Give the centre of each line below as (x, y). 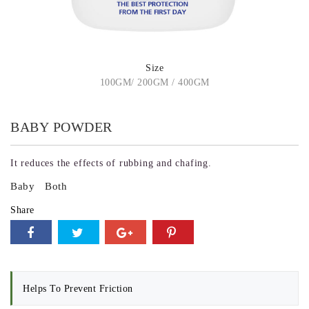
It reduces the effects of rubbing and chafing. (111, 163)
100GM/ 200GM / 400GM (154, 82)
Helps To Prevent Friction (78, 289)
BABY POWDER (61, 127)
